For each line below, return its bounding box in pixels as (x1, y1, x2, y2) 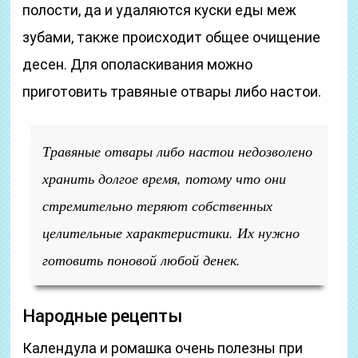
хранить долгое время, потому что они (42, 169, 287, 188)
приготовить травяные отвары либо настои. (22, 83, 322, 100)
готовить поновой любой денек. (42, 250, 241, 269)
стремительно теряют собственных (42, 196, 273, 215)
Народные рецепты (22, 306, 183, 326)
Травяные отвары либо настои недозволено (42, 141, 313, 161)
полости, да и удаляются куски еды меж (22, 2, 297, 18)
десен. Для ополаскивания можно (22, 56, 253, 73)
